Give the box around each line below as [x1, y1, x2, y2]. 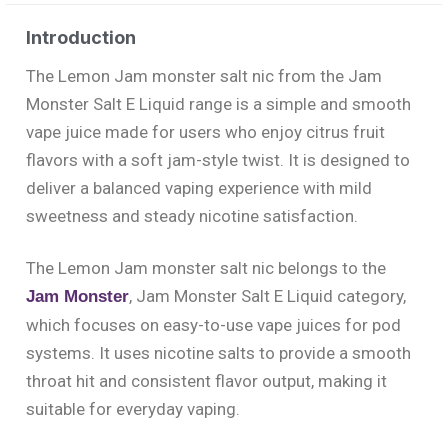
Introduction [26, 26, 136, 48]
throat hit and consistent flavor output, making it [26, 370, 387, 391]
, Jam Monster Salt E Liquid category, [129, 285, 406, 306]
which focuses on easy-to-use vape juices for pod [26, 314, 401, 335]
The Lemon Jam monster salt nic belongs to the [26, 257, 386, 278]
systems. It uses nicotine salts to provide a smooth [26, 342, 411, 363]
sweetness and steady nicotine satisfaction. [26, 206, 358, 227]
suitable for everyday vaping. [26, 398, 240, 419]
